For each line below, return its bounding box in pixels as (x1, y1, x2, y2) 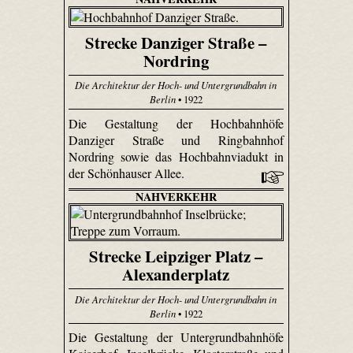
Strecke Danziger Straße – (85, 30, 267, 54)
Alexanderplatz (122, 262, 230, 287)
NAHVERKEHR (135, 188, 217, 205)
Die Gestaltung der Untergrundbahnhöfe (68, 329, 284, 346)
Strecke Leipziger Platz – (89, 244, 263, 269)
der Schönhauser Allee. (68, 164, 188, 181)
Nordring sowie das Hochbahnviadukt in (68, 147, 284, 165)
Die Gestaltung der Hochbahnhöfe (68, 114, 284, 132)
